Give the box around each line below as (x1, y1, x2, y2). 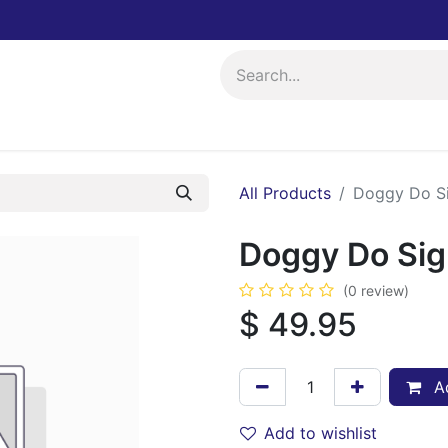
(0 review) (343, 282, 409, 299)
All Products (239, 183, 331, 203)
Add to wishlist (264, 423, 377, 443)
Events (33, 120, 85, 140)
